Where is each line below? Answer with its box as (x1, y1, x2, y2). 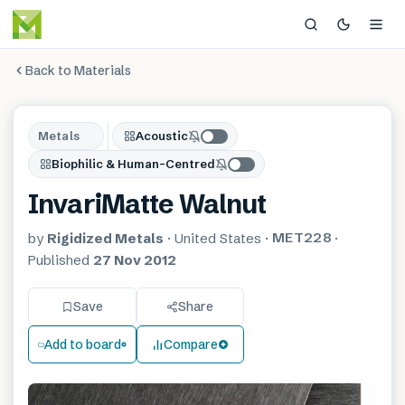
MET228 (272, 229, 331, 246)
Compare (163, 335, 218, 353)
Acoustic (135, 128, 188, 143)
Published (28, 251, 93, 268)
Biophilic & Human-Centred (52, 156, 215, 171)
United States (174, 230, 261, 247)
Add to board (43, 335, 121, 353)
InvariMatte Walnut (28, 188, 267, 220)
